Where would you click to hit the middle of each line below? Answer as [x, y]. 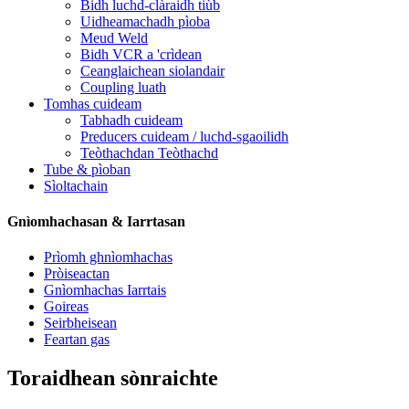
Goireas [66, 307]
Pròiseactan [77, 274]
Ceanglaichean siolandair [152, 70]
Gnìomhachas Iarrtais [105, 290]
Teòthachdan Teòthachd [149, 152]
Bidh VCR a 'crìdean [141, 54]
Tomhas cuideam [93, 103]
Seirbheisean [80, 323]
